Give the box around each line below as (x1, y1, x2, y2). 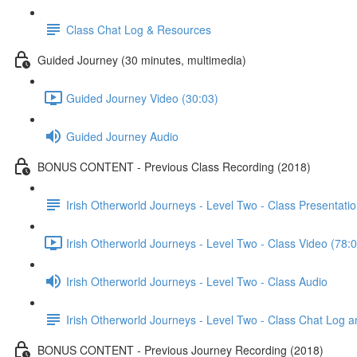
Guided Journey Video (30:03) (66, 89, 218, 106)
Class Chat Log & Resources (66, 21, 211, 37)
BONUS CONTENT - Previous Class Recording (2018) (37, 158, 311, 175)
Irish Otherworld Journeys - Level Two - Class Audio (66, 273, 328, 289)
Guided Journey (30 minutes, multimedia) (37, 51, 246, 68)
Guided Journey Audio (66, 127, 178, 144)
